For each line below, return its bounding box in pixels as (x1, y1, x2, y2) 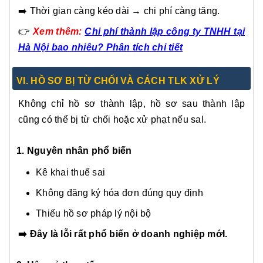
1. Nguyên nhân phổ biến (16, 146, 132, 156)
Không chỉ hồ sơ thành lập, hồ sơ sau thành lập (18, 99, 245, 109)
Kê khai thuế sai (36, 167, 105, 178)
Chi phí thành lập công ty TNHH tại (85, 26, 245, 37)
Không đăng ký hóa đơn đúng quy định (36, 188, 203, 198)
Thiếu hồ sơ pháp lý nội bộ (36, 208, 151, 219)
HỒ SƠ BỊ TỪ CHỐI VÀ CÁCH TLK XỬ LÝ (28, 76, 220, 86)
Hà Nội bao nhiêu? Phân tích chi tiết (18, 42, 183, 53)
